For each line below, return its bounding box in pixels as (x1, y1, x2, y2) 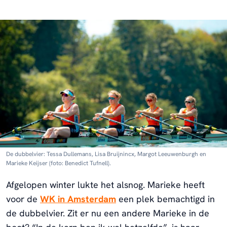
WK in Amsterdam (40, 193, 116, 205)
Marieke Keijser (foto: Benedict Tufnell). (6, 159, 111, 167)
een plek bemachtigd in (116, 193, 215, 205)
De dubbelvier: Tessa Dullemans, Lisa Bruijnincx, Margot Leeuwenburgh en (6, 149, 206, 158)
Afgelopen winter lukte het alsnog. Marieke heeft (6, 178, 205, 191)
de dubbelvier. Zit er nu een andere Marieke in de (6, 207, 209, 219)
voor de (6, 193, 40, 205)
